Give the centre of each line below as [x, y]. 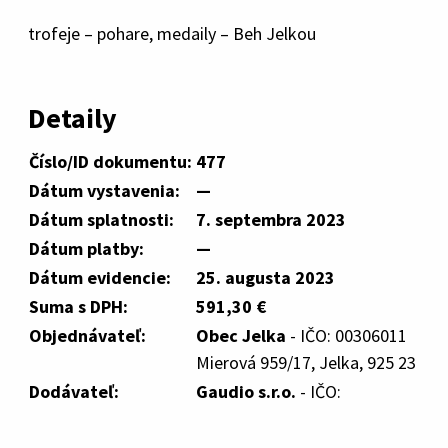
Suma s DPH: [78, 306]
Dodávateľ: [74, 391]
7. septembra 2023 [271, 219]
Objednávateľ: [87, 335]
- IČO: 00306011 [346, 335]
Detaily [72, 118]
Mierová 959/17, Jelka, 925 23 [306, 362]
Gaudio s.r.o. [246, 391]
